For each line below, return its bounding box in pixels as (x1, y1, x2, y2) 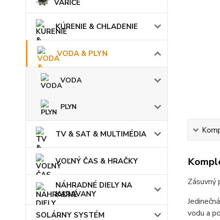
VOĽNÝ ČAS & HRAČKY (55, 156, 138, 166)
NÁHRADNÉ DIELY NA (55, 180, 132, 191)
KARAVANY (55, 189, 96, 199)
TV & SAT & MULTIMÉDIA (55, 129, 146, 139)
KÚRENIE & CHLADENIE (55, 22, 138, 32)
